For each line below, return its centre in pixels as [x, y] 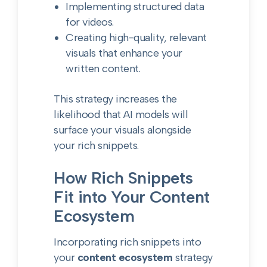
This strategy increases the [115, 99]
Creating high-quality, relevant [136, 38]
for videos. [90, 22]
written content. [103, 69]
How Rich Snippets [123, 178]
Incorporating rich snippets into [128, 242]
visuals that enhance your [124, 53]
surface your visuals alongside [122, 130]
